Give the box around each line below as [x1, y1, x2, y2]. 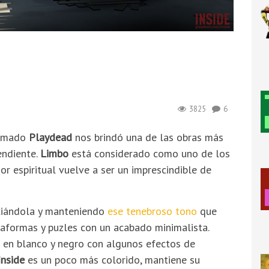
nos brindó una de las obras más [72, 130, 223, 145]
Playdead [29, 130, 72, 145]
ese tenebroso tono [107, 204, 197, 219]
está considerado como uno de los [68, 147, 230, 161]
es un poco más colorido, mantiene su [28, 253, 200, 267]
